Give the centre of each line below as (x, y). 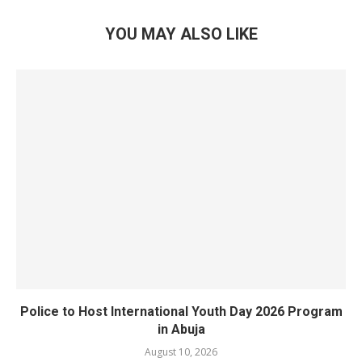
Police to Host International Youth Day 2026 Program (181, 311)
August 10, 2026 (181, 352)
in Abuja (181, 329)
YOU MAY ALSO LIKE (181, 34)
